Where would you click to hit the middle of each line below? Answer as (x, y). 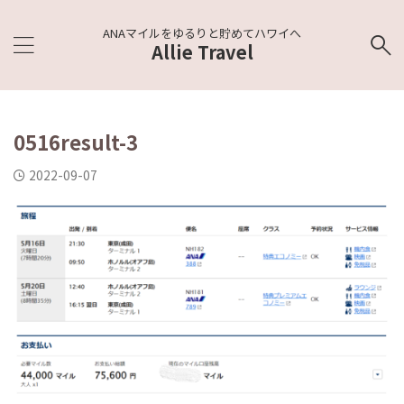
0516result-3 (76, 142)
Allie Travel (202, 52)
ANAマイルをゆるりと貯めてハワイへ (202, 33)
